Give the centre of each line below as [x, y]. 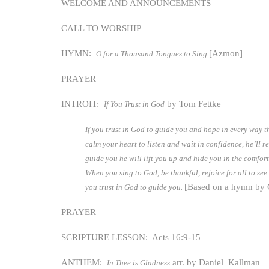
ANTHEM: [84, 262]
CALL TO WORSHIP [101, 28]
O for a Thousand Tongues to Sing [153, 54]
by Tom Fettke [193, 104]
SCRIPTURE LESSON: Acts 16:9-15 [131, 237]
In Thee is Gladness [138, 263]
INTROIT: [83, 104]
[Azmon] [226, 53]
